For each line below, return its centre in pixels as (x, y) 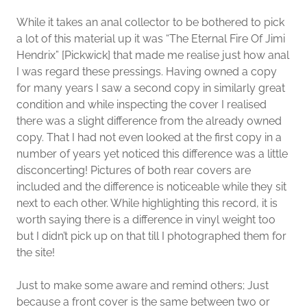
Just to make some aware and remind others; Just (143, 285)
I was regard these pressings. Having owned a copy (147, 72)
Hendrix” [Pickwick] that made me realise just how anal (153, 55)
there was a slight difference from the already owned (149, 121)
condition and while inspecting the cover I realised (142, 105)
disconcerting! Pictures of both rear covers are (134, 170)
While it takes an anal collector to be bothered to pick (150, 22)
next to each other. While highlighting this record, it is (147, 203)
